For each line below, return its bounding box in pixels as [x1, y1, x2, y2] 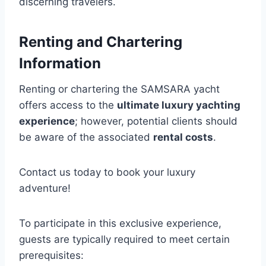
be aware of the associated [19, 131, 153, 144]
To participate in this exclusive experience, [19, 217, 221, 230]
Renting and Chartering [19, 33, 182, 51]
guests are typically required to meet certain [19, 233, 230, 246]
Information [19, 55, 101, 72]
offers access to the [19, 99, 117, 112]
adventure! [19, 182, 71, 195]
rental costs [153, 131, 213, 144]
